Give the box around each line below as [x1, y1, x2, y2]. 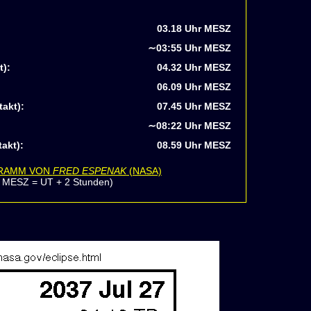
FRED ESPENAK [52, 165, 126, 176]
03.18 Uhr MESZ [156, 23, 231, 34]
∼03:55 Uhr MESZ [147, 42, 231, 53]
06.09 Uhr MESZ [156, 81, 231, 92]
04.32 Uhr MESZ [156, 62, 231, 73]
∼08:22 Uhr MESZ [147, 120, 231, 131]
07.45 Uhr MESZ [156, 101, 231, 112]
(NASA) [126, 165, 162, 176]
